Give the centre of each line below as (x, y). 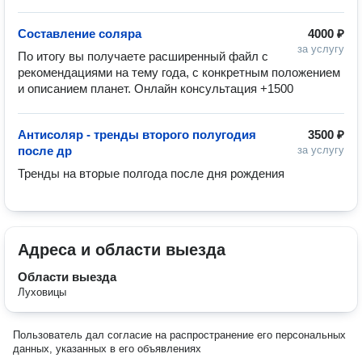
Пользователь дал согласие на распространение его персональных (179, 335)
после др (45, 151)
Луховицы (42, 292)
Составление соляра (80, 34)
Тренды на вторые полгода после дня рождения (151, 173)
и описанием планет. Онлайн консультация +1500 (156, 88)
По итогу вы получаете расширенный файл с (143, 56)
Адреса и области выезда (122, 250)
